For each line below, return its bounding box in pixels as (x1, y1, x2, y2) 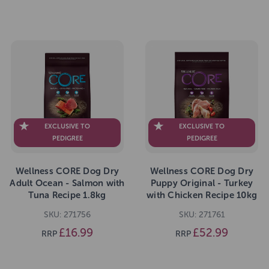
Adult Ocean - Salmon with (10, 178, 125, 189)
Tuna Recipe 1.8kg (28, 190, 106, 201)
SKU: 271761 (178, 210, 225, 220)
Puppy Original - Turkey (150, 178, 253, 189)
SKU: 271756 (44, 210, 91, 220)
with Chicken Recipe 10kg (147, 190, 257, 201)
